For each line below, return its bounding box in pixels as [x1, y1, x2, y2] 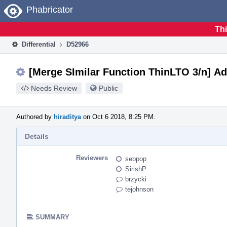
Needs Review [31, 84, 77, 92]
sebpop [125, 155, 146, 163]
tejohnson [125, 185, 154, 193]
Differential [20, 40, 56, 48]
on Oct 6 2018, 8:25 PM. [81, 112, 156, 121]
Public [99, 84, 118, 92]
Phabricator [26, 5, 73, 15]
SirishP [125, 165, 146, 173]
